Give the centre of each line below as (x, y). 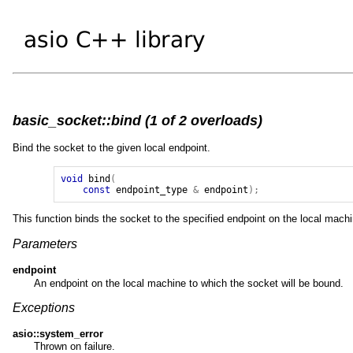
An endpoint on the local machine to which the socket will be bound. (188, 283)
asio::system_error (58, 333)
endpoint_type (152, 190)
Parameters (45, 243)
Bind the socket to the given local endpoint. (111, 147)
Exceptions (44, 307)
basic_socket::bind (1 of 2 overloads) (137, 120)
